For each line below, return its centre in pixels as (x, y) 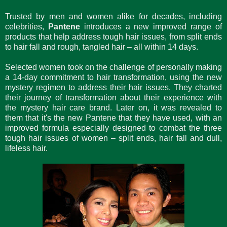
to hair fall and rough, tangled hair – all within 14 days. (102, 47)
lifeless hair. (26, 148)
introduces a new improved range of (151, 26)
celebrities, (25, 26)
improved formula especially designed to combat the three (113, 128)
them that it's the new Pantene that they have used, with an (113, 118)
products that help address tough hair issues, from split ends (113, 36)
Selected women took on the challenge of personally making (113, 67)
